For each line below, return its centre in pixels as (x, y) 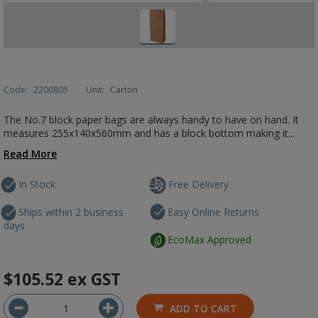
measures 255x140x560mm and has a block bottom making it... (149, 133)
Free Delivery (199, 184)
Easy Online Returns (214, 212)
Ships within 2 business (71, 212)
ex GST (94, 279)
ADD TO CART (203, 308)
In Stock (37, 184)
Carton (124, 90)
